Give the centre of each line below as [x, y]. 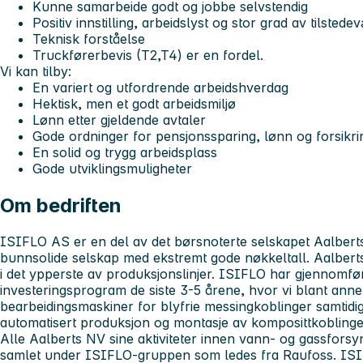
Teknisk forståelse [89, 39]
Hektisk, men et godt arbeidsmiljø [134, 104]
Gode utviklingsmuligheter [112, 169]
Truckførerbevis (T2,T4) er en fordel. [148, 56]
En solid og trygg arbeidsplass [125, 153]
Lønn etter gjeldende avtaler [119, 120]
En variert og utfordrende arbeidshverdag [160, 88]
